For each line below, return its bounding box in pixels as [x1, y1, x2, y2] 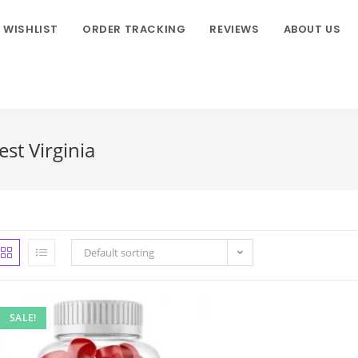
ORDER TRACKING [82, 22, 186, 37]
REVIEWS [209, 22, 260, 37]
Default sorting [84, 245, 154, 260]
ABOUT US [283, 22, 341, 37]
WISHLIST [3, 22, 58, 37]
